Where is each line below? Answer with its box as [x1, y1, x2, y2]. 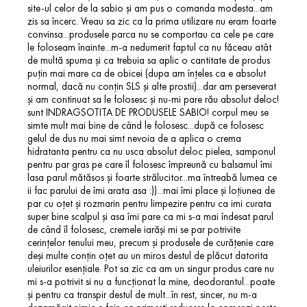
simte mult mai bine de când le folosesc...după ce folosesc [27, 119, 264, 132]
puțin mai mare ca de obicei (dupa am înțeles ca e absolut [27, 67, 266, 79]
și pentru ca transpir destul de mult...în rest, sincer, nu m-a [27, 288, 257, 301]
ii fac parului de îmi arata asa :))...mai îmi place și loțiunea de [27, 184, 275, 197]
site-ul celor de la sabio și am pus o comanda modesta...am [27, 2, 273, 14]
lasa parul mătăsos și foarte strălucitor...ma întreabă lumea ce [27, 171, 277, 184]
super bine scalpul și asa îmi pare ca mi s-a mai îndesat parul [27, 210, 273, 223]
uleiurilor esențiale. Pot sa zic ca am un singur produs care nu [27, 262, 274, 275]
